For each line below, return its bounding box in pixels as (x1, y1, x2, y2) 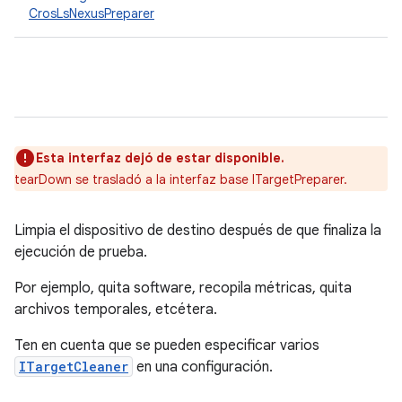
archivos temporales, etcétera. (14, 301, 217, 319)
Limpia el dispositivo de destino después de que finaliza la (14, 222, 381, 240)
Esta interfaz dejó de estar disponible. (36, 150, 284, 166)
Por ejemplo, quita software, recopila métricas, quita (14, 279, 352, 297)
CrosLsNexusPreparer (29, 5, 154, 22)
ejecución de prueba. (14, 243, 147, 261)
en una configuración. (133, 358, 273, 376)
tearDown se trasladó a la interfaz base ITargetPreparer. (14, 171, 347, 188)
